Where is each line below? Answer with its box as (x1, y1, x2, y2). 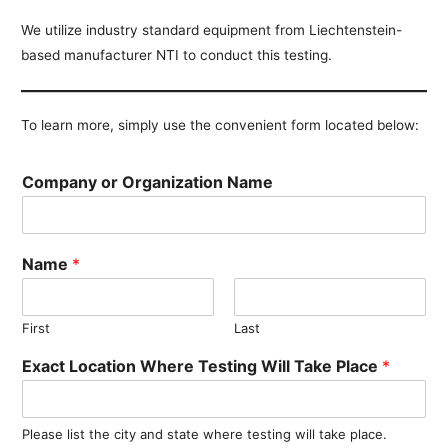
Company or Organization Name (22, 172, 274, 193)
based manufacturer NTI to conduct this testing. (21, 46, 333, 63)
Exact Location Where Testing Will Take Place (22, 356, 383, 377)
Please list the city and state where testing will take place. (22, 426, 388, 443)
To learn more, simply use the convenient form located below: (21, 117, 420, 134)
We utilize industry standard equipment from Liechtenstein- (21, 21, 403, 38)
